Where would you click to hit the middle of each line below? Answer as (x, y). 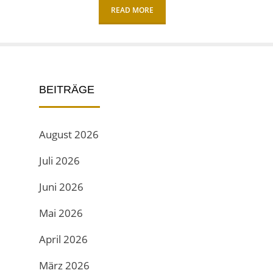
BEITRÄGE (67, 90)
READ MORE (132, 10)
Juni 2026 (61, 187)
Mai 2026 (61, 213)
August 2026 (69, 134)
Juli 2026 (59, 161)
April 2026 (63, 239)
